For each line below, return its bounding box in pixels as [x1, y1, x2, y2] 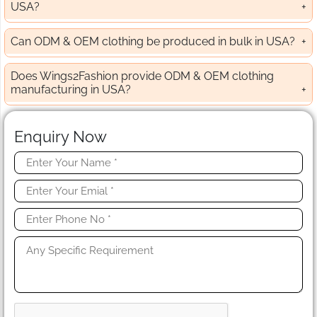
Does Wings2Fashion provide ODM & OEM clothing [11, 69, 274, 83]
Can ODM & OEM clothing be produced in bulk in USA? [11, 35, 295, 49]
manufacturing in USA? [11, 83, 131, 97]
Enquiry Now [14, 127, 107, 146]
